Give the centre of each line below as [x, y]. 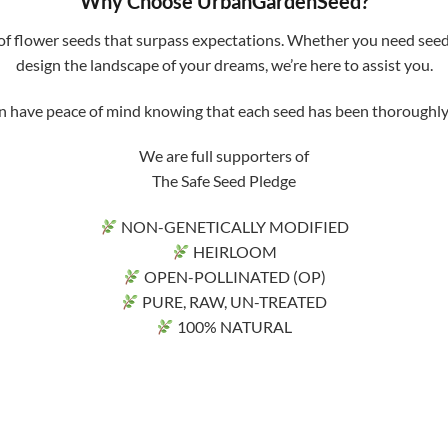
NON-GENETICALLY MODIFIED [233, 227]
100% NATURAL [233, 327]
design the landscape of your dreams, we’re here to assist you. [224, 64]
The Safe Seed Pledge [224, 181]
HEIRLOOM [233, 252]
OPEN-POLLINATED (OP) [233, 277]
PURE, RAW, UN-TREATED [233, 302]
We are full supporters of [224, 156]
